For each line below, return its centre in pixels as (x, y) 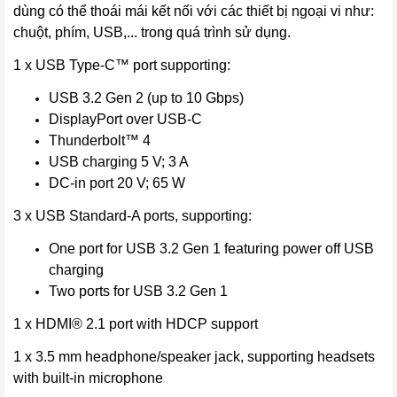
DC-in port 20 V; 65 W (117, 183)
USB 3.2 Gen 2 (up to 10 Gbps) (146, 97)
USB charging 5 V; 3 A (119, 161)
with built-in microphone (88, 378)
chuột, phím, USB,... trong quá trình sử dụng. (154, 32)
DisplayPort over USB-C (125, 119)
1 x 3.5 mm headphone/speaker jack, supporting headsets (194, 356)
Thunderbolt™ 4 (100, 140)
